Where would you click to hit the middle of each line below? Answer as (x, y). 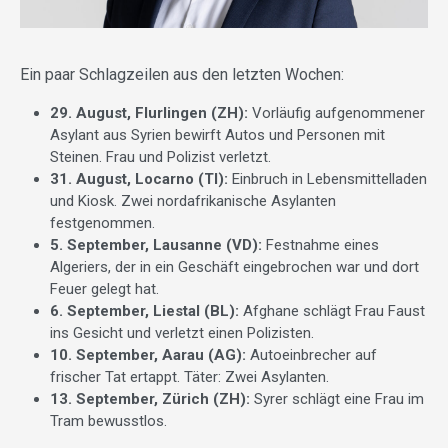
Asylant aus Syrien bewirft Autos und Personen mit (217, 135)
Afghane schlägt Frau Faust (332, 311)
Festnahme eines (320, 245)
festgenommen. (102, 223)
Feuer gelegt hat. (104, 289)
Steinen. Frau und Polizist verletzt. (160, 157)
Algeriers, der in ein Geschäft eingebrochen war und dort (234, 267)
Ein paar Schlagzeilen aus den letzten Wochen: (182, 75)
